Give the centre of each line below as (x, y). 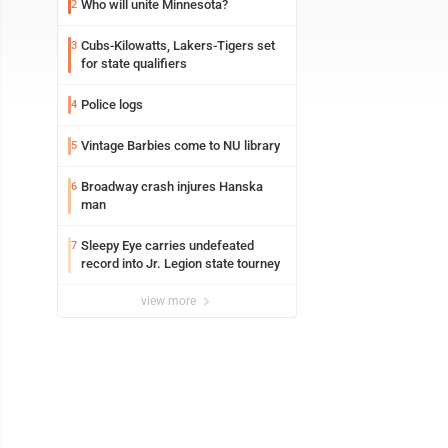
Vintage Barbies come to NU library (180, 145)
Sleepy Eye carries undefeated (167, 245)
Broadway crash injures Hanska (172, 186)
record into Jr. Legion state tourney (180, 263)
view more (170, 301)
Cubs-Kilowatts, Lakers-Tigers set (178, 45)
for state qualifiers (134, 63)
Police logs (112, 104)
